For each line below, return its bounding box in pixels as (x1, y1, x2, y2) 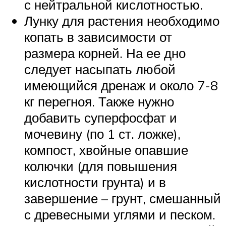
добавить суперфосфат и (24, 109, 177, 126)
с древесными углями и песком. (24, 206, 215, 223)
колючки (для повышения (24, 158, 177, 175)
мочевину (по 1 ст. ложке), (24, 126, 181, 142)
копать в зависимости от (24, 29, 172, 45)
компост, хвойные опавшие (24, 142, 188, 158)
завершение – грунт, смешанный (24, 190, 221, 207)
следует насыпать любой (24, 61, 176, 78)
